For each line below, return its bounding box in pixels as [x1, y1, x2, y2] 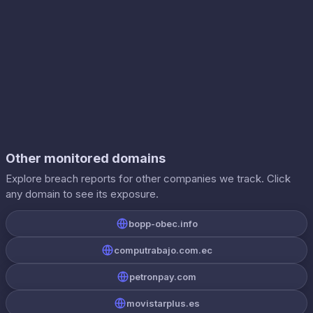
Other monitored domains [6, 151, 166, 166]
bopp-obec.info [128, 218, 198, 229]
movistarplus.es [126, 298, 200, 309]
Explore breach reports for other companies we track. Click [6, 172, 291, 185]
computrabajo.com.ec [113, 245, 212, 256]
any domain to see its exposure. [6, 187, 159, 201]
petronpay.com [129, 271, 196, 282]
